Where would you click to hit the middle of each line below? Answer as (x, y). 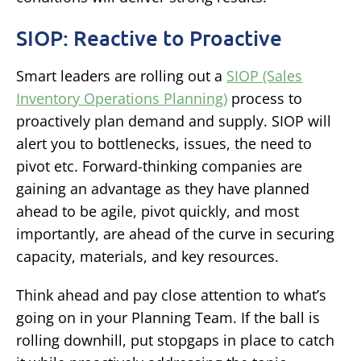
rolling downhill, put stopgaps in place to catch (175, 340)
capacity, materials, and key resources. (147, 257)
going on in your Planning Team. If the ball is (168, 318)
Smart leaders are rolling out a (121, 76)
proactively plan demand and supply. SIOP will (174, 121)
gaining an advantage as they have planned (163, 189)
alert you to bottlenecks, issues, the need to (164, 144)
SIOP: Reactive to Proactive (149, 37)
